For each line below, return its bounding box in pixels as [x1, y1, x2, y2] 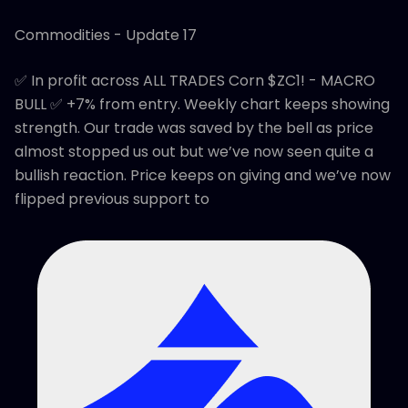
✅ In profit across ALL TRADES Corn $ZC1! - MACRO [15, 70, 375, 92]
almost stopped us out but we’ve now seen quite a [15, 141, 373, 163]
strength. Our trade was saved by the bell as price [15, 117, 373, 139]
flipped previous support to [15, 189, 209, 210]
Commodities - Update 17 [15, 25, 197, 46]
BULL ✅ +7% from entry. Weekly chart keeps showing [15, 94, 390, 116]
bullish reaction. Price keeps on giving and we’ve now [15, 165, 391, 187]
